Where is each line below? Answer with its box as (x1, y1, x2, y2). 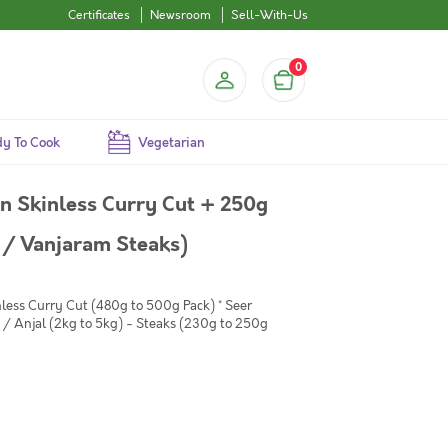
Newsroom (150, 7, 211, 23)
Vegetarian (137, 134, 205, 152)
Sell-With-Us (231, 7, 308, 23)
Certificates (68, 7, 130, 23)
